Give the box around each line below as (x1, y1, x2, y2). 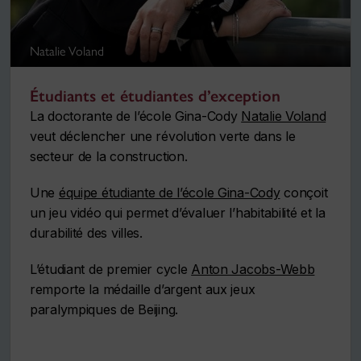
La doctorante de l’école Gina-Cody (30, 108, 242, 125)
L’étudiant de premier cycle (30, 261, 192, 278)
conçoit (280, 185, 328, 201)
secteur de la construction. (30, 148, 188, 165)
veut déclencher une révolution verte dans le (30, 128, 296, 145)
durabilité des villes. (30, 225, 143, 242)
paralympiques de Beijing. (30, 301, 179, 318)
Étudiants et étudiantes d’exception (30, 86, 280, 106)
